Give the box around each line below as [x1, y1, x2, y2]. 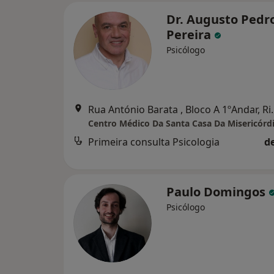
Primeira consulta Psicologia [88, 135, 220, 149]
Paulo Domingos [166, 183, 268, 200]
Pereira [166, 26, 214, 43]
